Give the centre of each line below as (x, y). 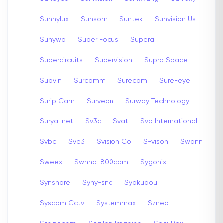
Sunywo (53, 40)
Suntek (131, 19)
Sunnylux (54, 19)
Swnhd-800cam (101, 162)
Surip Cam (57, 101)
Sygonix (153, 162)
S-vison (156, 142)
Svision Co (114, 142)
